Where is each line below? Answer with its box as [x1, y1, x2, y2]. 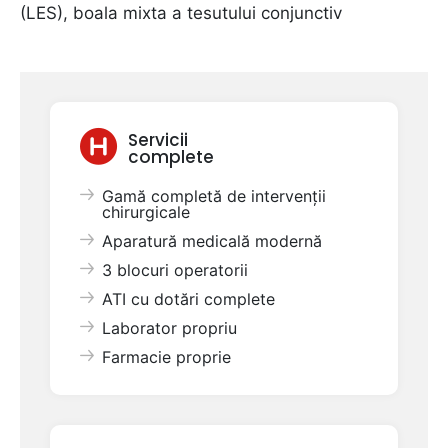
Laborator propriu [102, 318, 237, 338]
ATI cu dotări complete [102, 289, 275, 309]
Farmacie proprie [102, 347, 231, 367]
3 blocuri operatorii [102, 260, 248, 280]
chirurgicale [102, 202, 190, 222]
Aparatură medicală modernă [102, 231, 322, 251]
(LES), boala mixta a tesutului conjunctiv [20, 3, 342, 23]
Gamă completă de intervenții [102, 186, 326, 206]
